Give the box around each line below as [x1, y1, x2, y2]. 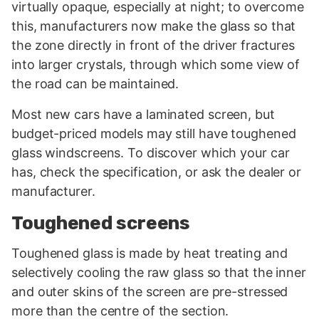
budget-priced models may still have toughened [11, 125, 296, 141]
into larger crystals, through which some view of [11, 56, 300, 72]
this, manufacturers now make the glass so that [11, 18, 296, 33]
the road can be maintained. [11, 75, 179, 91]
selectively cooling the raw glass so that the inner [11, 265, 306, 281]
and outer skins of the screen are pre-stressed [11, 284, 288, 300]
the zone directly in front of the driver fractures [11, 37, 295, 53]
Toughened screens [11, 211, 191, 234]
